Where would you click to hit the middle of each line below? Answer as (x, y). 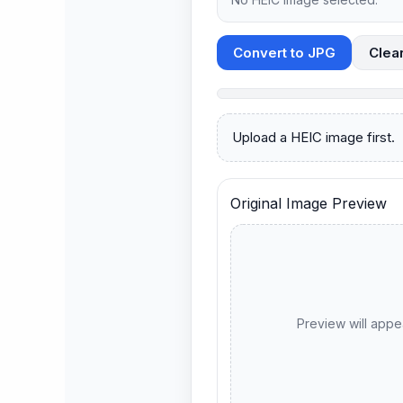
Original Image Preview (309, 204)
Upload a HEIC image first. (313, 138)
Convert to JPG (284, 53)
